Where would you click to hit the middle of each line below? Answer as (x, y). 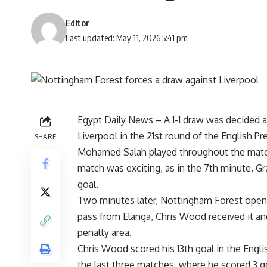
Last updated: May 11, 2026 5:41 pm (127, 37)
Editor (78, 22)
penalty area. (105, 232)
